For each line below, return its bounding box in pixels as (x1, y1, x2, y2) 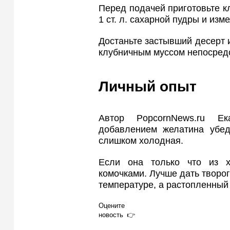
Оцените (99, 201, 125, 209)
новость (99, 210, 123, 219)
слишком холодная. (99, 135, 183, 146)
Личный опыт (99, 79, 197, 95)
